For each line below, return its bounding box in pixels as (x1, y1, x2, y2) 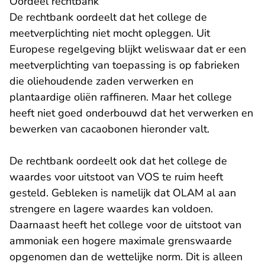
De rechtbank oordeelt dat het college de (9, 10, 207, 25)
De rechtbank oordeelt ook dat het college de (9, 154, 227, 169)
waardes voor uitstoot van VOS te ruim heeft (9, 170, 223, 185)
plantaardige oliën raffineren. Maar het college (9, 90, 232, 105)
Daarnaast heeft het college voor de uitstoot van (9, 218, 241, 232)
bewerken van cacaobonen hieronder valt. (9, 122, 209, 137)
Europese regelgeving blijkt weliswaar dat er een (9, 42, 246, 57)
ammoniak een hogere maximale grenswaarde (9, 234, 232, 248)
